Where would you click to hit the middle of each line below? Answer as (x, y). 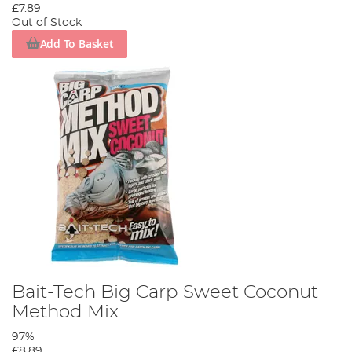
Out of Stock (47, 22)
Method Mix (65, 312)
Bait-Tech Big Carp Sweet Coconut (165, 293)
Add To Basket (77, 44)
